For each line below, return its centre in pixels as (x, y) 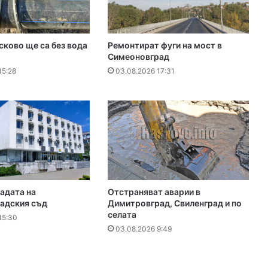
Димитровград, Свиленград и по (175, 203)
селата (122, 215)
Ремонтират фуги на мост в (165, 45)
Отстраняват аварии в (154, 192)
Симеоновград (139, 57)
